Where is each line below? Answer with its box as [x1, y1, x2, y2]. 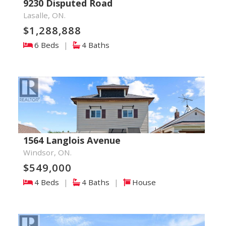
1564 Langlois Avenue [23, 134, 121, 146]
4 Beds [34, 177, 61, 187]
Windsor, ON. [23, 147, 72, 157]
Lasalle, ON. [23, 10, 66, 20]
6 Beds [34, 40, 61, 50]
